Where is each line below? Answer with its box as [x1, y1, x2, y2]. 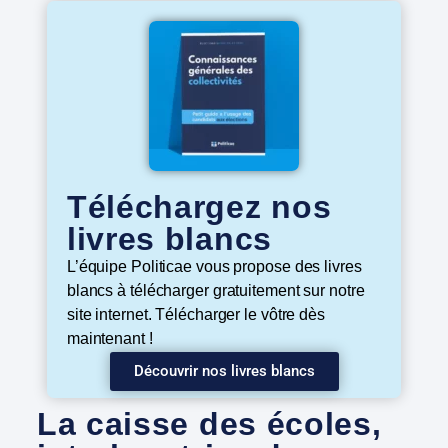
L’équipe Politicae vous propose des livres [66, 258, 362, 276]
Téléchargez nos [66, 189, 332, 226]
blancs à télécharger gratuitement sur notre [66, 282, 365, 300]
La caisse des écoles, [36, 406, 382, 443]
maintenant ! [66, 330, 153, 348]
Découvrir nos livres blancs [133, 362, 315, 381]
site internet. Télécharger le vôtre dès [66, 306, 325, 324]
